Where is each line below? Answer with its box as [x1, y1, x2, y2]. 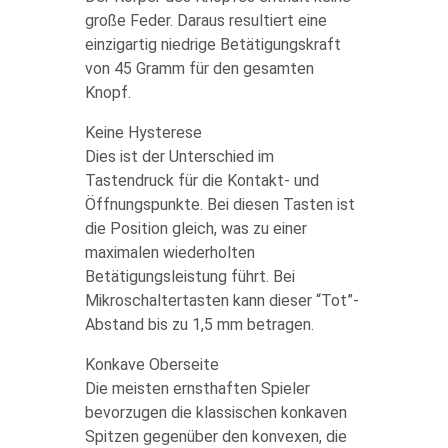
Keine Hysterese [84, 123, 202, 142]
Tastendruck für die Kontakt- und [84, 171, 319, 190]
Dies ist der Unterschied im [84, 147, 274, 166]
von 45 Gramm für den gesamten [84, 59, 314, 78]
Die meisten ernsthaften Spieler [84, 379, 310, 398]
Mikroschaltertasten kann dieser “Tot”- [84, 291, 359, 310]
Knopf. [84, 83, 131, 102]
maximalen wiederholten [84, 243, 255, 262]
